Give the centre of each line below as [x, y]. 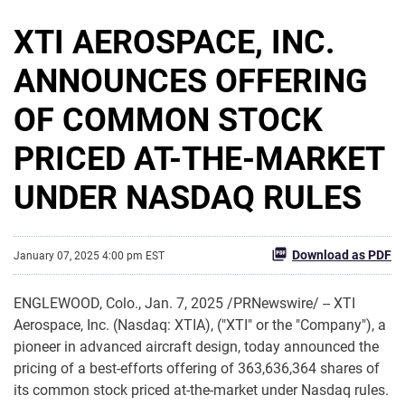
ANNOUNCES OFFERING [191, 82]
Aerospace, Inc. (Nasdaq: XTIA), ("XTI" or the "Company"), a [200, 325]
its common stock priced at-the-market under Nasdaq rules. [201, 391]
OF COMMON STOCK [168, 121]
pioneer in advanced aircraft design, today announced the [196, 347]
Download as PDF [342, 255]
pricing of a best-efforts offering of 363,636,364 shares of [197, 369]
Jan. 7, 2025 [184, 304]
